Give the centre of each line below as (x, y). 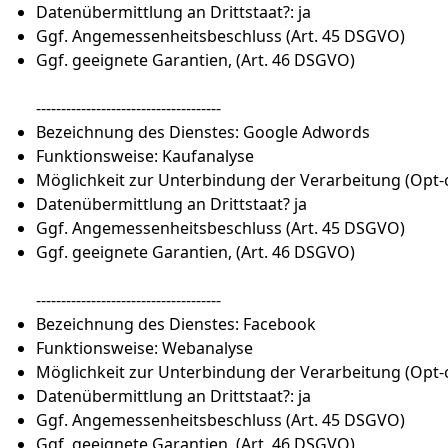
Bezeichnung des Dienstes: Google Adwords (203, 132)
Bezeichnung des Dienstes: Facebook (176, 324)
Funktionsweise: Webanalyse (144, 348)
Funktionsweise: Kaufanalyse (145, 156)
